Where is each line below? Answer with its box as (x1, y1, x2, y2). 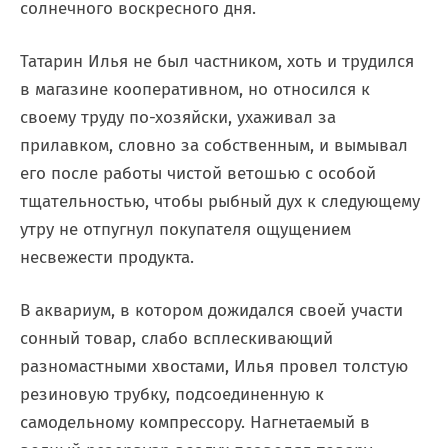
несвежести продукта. (20, 247, 194, 268)
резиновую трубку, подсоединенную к (20, 384, 324, 405)
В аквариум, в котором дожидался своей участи (20, 300, 403, 321)
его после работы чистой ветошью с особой (20, 163, 376, 184)
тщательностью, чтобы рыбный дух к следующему (20, 191, 420, 212)
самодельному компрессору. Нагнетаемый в (20, 412, 370, 433)
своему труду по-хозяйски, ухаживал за (20, 107, 336, 128)
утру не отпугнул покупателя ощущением (20, 219, 351, 240)
